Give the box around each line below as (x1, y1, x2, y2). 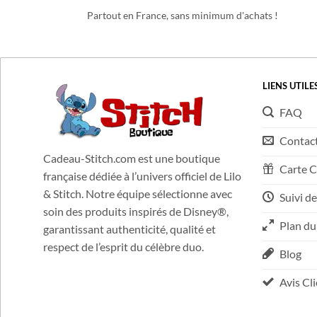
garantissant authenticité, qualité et (42, 240, 216, 254)
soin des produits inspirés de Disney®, (42, 222, 229, 236)
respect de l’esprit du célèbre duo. (42, 258, 204, 272)
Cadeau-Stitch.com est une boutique (42, 169, 220, 183)
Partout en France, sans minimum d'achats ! (86, 26, 278, 39)
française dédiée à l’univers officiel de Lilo (42, 187, 241, 201)
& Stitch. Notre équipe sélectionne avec (42, 204, 232, 219)
